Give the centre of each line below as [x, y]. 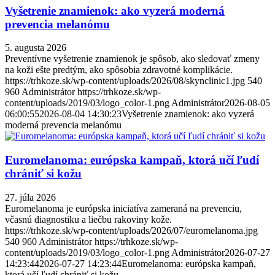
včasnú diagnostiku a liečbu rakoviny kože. [88, 219]
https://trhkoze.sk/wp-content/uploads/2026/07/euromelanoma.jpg [131, 230]
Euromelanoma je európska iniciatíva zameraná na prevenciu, [123, 208]
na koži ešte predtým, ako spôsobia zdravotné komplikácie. [119, 70]
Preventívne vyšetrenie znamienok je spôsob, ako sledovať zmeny [132, 59]
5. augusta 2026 [36, 48]
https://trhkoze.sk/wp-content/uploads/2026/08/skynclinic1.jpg [125, 81]
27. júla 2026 [30, 197]
